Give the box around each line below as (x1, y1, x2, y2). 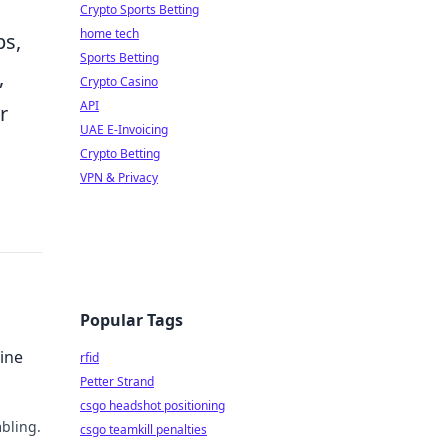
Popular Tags (80, 309, 183, 331)
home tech (80, 25, 139, 42)
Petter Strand (80, 373, 154, 390)
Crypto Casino (80, 73, 158, 90)
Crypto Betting (80, 145, 160, 162)
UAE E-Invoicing (80, 121, 168, 138)
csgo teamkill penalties (80, 421, 207, 438)
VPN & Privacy (80, 169, 158, 186)
